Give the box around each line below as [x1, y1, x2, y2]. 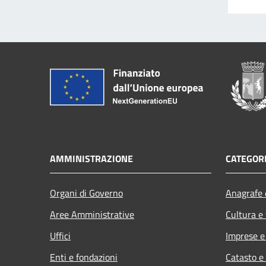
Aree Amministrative [50, 207, 134, 221]
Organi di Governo [50, 185, 123, 200]
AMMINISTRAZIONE [50, 151, 133, 166]
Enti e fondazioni [50, 249, 118, 264]
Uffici [50, 228, 71, 243]
